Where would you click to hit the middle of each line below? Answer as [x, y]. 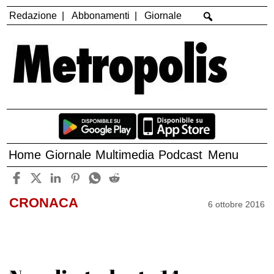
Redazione [33, 15]
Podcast [181, 155]
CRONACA [43, 203]
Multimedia [125, 155]
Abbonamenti [101, 15]
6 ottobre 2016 [237, 204]
